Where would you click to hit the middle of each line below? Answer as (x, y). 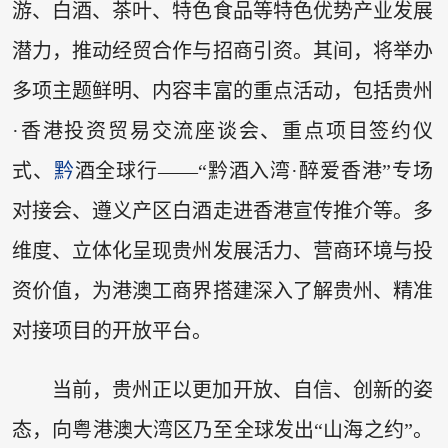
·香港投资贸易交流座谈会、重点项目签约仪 (222, 130)
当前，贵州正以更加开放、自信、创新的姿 (242, 390)
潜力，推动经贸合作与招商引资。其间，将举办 (222, 50)
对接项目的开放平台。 (111, 330)
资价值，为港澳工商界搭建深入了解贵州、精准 (222, 290)
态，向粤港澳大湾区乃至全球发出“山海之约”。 (222, 430)
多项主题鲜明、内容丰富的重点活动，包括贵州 (222, 90)
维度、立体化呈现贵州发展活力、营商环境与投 (222, 250)
